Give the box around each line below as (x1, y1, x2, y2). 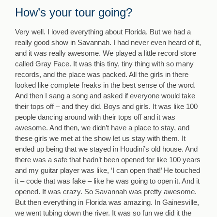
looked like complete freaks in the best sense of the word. (15, 80, 196, 89)
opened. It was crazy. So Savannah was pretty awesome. (15, 187, 197, 196)
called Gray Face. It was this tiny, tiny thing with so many (15, 59, 194, 68)
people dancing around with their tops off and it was (15, 112, 176, 121)
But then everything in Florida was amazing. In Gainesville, (15, 198, 200, 206)
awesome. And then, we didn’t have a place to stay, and (15, 123, 190, 132)
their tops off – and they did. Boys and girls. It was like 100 (15, 102, 198, 110)
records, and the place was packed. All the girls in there (15, 70, 189, 78)
